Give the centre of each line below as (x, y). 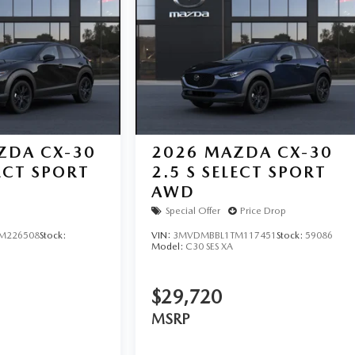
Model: (169, 246)
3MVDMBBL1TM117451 (225, 235)
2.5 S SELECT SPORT (239, 172)
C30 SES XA (210, 246)
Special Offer (193, 211)
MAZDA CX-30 (269, 152)
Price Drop (263, 211)
